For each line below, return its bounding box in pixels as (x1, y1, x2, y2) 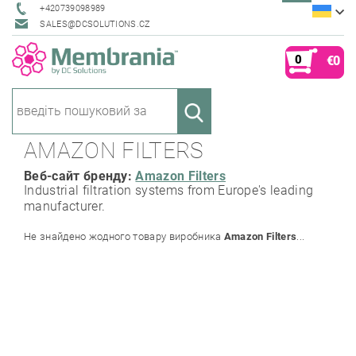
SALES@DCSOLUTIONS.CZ (40, 19, 151, 29)
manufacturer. (24, 198, 109, 214)
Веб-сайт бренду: (24, 168, 136, 184)
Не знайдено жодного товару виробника (24, 230, 224, 242)
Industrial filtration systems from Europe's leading (24, 182, 314, 198)
